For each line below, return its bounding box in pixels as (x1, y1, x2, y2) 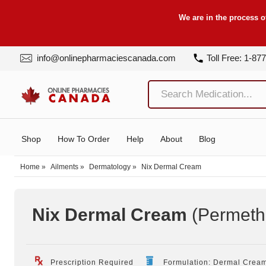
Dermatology (89, 162, 131, 171)
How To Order (58, 134, 110, 144)
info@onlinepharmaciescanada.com (34, 53, 176, 63)
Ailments (50, 162, 78, 171)
